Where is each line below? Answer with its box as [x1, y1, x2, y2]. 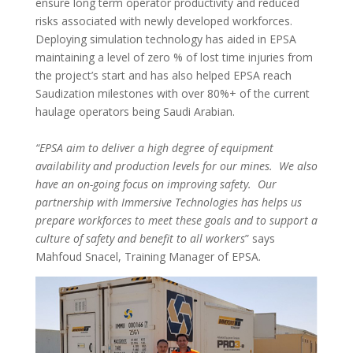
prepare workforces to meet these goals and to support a [35, 213, 318, 229]
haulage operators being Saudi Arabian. [35, 104, 238, 120]
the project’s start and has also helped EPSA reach [35, 68, 292, 84]
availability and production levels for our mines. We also [35, 158, 318, 174]
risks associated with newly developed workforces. [35, 13, 292, 29]
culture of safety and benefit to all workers [35, 231, 245, 247]
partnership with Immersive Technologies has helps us [35, 195, 302, 210]
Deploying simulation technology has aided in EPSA [35, 32, 296, 47]
